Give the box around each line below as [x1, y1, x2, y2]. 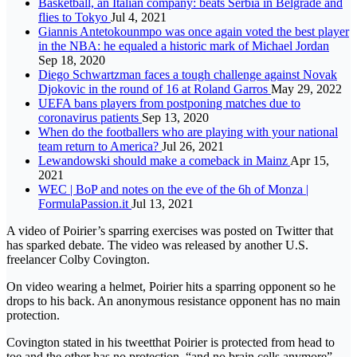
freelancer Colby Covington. [6, 252, 150, 266]
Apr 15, [290, 153, 329, 167]
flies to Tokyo [38, 10, 111, 24]
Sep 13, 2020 [142, 110, 209, 124]
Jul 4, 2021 [111, 10, 167, 24]
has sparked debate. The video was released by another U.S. [6, 237, 308, 252]
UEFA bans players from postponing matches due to [38, 96, 300, 110]
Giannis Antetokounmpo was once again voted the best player [38, 24, 349, 38]
